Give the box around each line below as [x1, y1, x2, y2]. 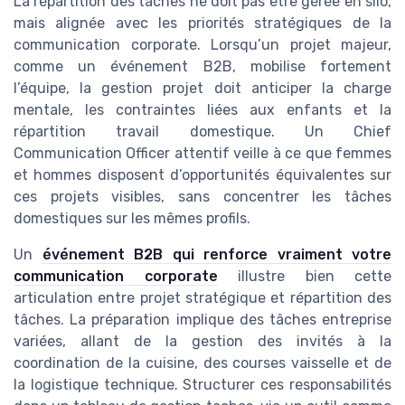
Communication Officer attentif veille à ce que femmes [14, 144, 391, 162]
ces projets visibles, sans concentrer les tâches [14, 187, 391, 205]
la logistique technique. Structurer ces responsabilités [14, 375, 391, 393]
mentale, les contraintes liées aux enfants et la [14, 100, 391, 118]
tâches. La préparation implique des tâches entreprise [14, 310, 391, 328]
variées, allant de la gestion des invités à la [14, 332, 391, 350]
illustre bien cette [217, 267, 391, 285]
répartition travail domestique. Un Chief [14, 122, 391, 140]
